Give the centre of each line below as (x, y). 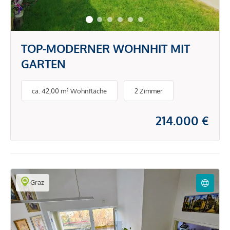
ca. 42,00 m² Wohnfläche (69, 91)
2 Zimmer (149, 91)
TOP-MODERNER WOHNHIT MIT (106, 48)
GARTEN (43, 64)
